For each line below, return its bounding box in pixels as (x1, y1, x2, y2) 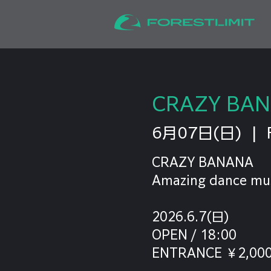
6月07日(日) (151, 125, 242, 140)
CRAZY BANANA (151, 155, 253, 168)
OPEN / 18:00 (151, 228, 237, 241)
